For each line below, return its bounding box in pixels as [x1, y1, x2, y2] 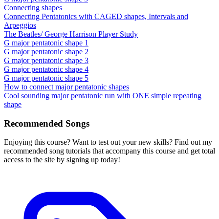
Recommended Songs [4, 118, 89, 129]
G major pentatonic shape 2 [4, 47, 88, 56]
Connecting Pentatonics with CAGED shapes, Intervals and [4, 12, 188, 21]
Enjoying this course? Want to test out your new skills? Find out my [4, 138, 212, 147]
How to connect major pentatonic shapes [4, 82, 129, 91]
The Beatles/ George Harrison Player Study [4, 29, 138, 38]
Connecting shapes [4, 3, 62, 12]
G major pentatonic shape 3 [4, 56, 88, 65]
